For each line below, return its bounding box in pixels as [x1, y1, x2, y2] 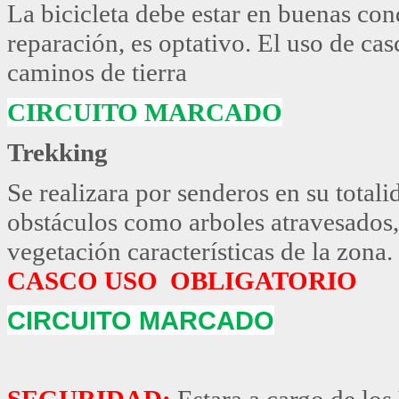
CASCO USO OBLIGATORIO [7, 265, 357, 295]
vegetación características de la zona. [7, 236, 393, 265]
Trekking [7, 137, 108, 167]
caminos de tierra [7, 57, 187, 86]
